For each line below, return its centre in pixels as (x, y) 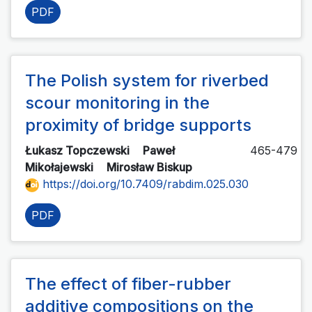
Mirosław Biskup (151, 167)
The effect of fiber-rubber (128, 284)
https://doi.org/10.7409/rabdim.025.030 (144, 184)
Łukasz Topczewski (79, 151)
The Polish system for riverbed (147, 81)
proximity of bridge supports (138, 125)
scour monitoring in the (117, 103)
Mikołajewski (61, 167)
